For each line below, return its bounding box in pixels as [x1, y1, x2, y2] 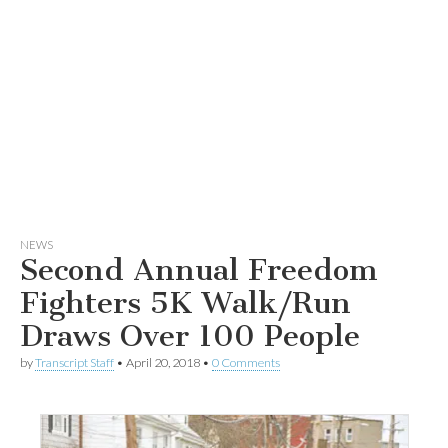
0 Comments [212, 355, 280, 370]
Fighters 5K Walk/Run [20, 285, 351, 321]
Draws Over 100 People [20, 318, 360, 354]
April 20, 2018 [126, 355, 200, 370]
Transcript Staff [35, 355, 114, 370]
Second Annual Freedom [20, 252, 378, 288]
